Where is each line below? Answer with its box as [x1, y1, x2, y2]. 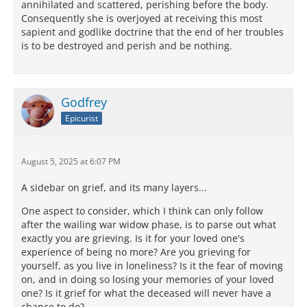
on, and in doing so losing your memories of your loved [21, 273, 274, 286]
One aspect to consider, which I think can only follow [21, 204, 263, 218]
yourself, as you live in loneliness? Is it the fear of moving [21, 259, 283, 273]
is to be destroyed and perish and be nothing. [21, 39, 232, 53]
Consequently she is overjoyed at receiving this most [21, 12, 262, 25]
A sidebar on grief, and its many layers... [21, 181, 207, 195]
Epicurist [65, 112, 98, 124]
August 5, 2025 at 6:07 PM [21, 156, 121, 168]
